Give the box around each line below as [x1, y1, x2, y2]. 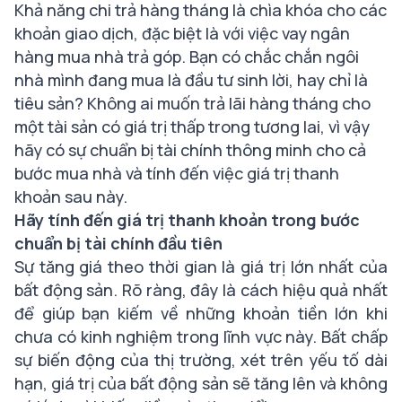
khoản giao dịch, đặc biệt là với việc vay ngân [14, 22, 350, 44]
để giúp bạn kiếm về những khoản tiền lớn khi [14, 302, 388, 324]
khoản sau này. [14, 186, 127, 207]
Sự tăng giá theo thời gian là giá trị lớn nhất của [14, 256, 388, 277]
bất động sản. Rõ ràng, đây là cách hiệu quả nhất [14, 279, 388, 301]
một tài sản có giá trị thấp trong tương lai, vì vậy [14, 116, 370, 137]
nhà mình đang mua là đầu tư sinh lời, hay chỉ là [14, 69, 368, 91]
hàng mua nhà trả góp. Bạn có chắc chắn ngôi [14, 46, 359, 67]
